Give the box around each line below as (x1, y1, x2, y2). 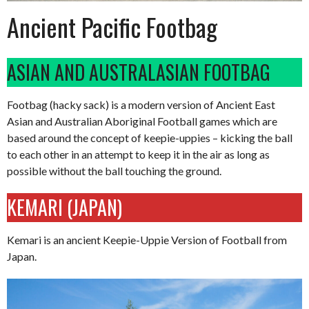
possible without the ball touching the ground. (7, 164, 221, 178)
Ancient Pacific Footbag (7, 8, 217, 46)
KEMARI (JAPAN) (7, 193, 122, 222)
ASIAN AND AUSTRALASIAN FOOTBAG (7, 58, 270, 87)
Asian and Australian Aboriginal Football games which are (7, 114, 277, 128)
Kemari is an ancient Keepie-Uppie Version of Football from (7, 233, 287, 247)
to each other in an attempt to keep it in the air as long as (7, 148, 270, 161)
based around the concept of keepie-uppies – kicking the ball (7, 131, 292, 145)
